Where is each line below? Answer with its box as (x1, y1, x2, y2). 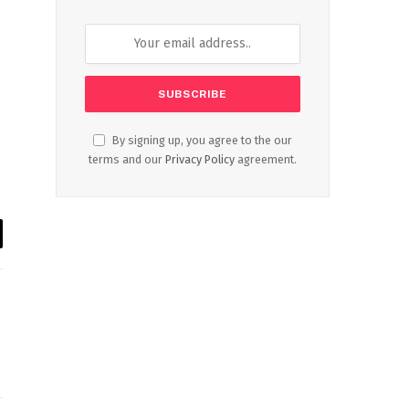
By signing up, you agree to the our (110, 132, 292, 147)
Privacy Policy (165, 152, 235, 166)
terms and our (89, 152, 165, 166)
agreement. (235, 152, 297, 166)
